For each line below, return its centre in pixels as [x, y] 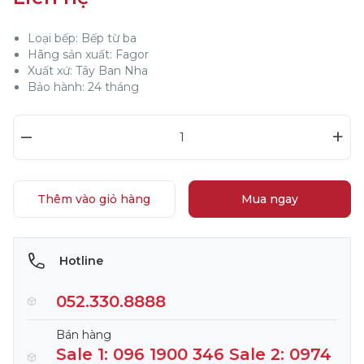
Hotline [81, 261]
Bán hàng [84, 335]
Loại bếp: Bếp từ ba [82, 38]
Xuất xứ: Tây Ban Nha [88, 71]
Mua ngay [269, 199]
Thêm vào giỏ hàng [94, 199]
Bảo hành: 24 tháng [83, 87]
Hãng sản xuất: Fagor [88, 54]
